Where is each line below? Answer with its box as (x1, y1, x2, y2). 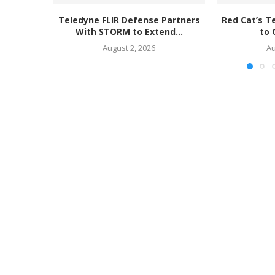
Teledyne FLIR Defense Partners (58, 14, 200, 26)
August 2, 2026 (103, 42, 156, 54)
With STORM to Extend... (75, 26, 183, 38)
